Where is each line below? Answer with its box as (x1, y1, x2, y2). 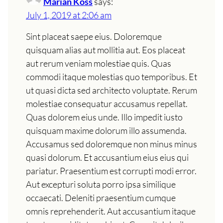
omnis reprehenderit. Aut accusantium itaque (26, 205, 196, 217)
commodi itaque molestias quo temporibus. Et (26, 71, 197, 82)
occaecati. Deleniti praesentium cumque (26, 192, 176, 203)
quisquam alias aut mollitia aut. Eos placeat (26, 44, 185, 55)
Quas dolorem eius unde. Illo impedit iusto (26, 111, 183, 122)
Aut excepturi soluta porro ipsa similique (26, 178, 176, 190)
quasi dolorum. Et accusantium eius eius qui (26, 151, 189, 163)
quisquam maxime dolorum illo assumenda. (26, 124, 187, 136)
